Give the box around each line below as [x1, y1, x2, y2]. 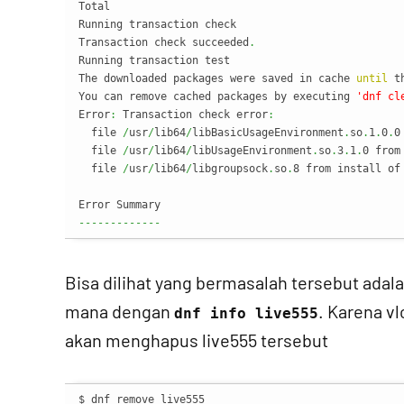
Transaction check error [116, 108, 268, 121]
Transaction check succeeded [78, 36, 249, 49]
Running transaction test [78, 54, 230, 67]
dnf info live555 [174, 305, 318, 322]
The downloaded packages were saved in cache [78, 72, 356, 85]
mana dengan [65, 300, 174, 322]
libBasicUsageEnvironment [192, 126, 344, 139]
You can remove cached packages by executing [78, 90, 356, 103]
